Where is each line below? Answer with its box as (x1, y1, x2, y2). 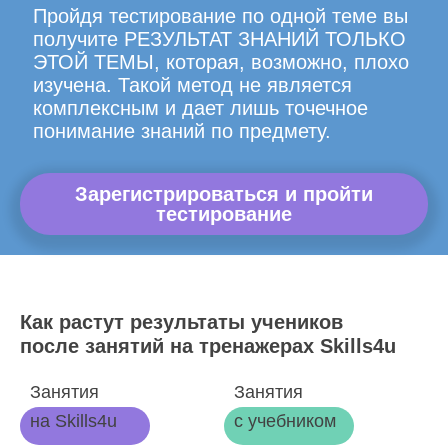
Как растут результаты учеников (20, 311, 343, 333)
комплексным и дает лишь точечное (32, 97, 368, 119)
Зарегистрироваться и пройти (75, 183, 373, 205)
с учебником (234, 411, 336, 431)
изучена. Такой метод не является (32, 74, 352, 96)
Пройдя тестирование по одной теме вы (32, 5, 408, 27)
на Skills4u (30, 411, 117, 431)
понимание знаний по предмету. (32, 120, 331, 142)
